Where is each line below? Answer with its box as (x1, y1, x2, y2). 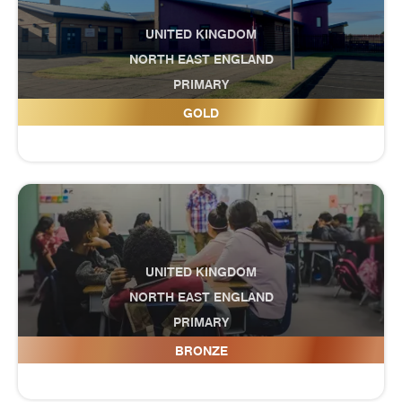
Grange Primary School (108, 99, 294, 120)
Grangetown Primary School (88, 336, 314, 358)
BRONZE (174, 343, 228, 359)
